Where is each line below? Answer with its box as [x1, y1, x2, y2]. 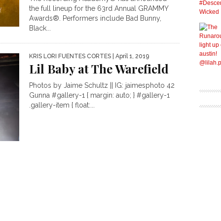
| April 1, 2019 [111, 53, 149, 60]
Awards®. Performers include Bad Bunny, [29, 14, 161, 22]
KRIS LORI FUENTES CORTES [29, 53, 111, 60]
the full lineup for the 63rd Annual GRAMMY [29, 4, 168, 12]
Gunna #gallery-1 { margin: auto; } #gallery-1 [29, 91, 170, 99]
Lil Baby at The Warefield [29, 61, 169, 76]
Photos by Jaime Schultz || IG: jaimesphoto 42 [29, 81, 175, 89]
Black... [29, 24, 51, 32]
